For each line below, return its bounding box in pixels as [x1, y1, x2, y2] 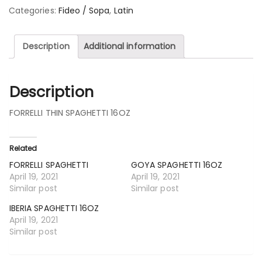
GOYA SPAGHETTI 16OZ [131, 158, 223, 171]
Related [9, 143, 37, 153]
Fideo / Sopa [58, 5, 110, 16]
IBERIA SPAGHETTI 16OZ [9, 202, 99, 214]
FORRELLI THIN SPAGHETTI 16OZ [9, 106, 130, 119]
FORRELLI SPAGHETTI [9, 158, 89, 171]
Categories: [9, 5, 58, 16]
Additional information [83, 40, 176, 52]
